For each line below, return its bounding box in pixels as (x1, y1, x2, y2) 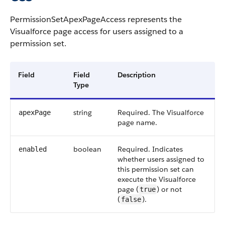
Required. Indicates (118, 145, 183, 154)
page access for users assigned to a (51, 26, 183, 37)
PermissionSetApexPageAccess (10, 14, 126, 25)
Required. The (118, 108, 167, 117)
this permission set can (118, 165, 194, 174)
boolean (73, 145, 101, 154)
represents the (126, 14, 182, 25)
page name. (118, 118, 157, 127)
